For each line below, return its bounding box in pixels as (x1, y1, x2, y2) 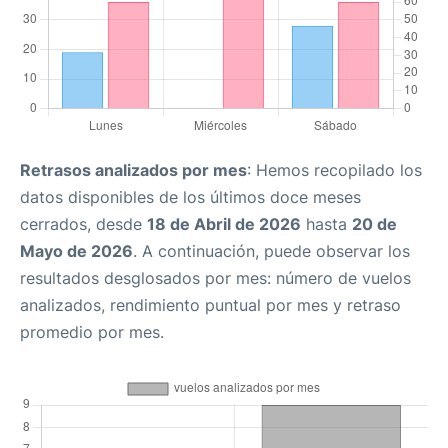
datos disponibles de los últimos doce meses (20, 187, 361, 207)
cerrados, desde (20, 214, 147, 234)
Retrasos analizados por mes (20, 160, 247, 180)
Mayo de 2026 (20, 241, 133, 261)
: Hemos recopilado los (247, 160, 422, 180)
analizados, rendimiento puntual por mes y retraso (20, 295, 401, 315)
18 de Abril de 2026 (147, 214, 301, 234)
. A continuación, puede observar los (133, 241, 410, 261)
